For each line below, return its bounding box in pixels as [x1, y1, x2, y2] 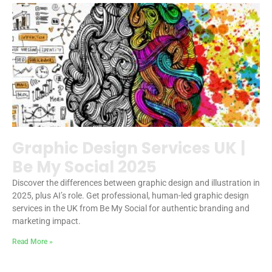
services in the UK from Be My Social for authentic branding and [12, 203, 250, 213]
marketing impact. [12, 216, 81, 226]
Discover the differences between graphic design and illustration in [12, 177, 260, 188]
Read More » [12, 237, 53, 246]
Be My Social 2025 [12, 155, 157, 178]
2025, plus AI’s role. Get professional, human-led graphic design [12, 190, 249, 200]
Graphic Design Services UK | [12, 137, 245, 159]
